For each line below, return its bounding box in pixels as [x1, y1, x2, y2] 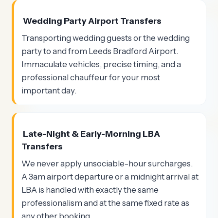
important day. [21, 85, 76, 95]
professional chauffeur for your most [21, 72, 160, 82]
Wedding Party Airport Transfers [21, 15, 162, 26]
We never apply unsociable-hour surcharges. [21, 159, 193, 169]
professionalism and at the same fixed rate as [21, 198, 189, 208]
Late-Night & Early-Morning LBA [21, 128, 160, 139]
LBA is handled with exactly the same [21, 185, 159, 195]
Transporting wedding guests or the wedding [21, 33, 190, 43]
